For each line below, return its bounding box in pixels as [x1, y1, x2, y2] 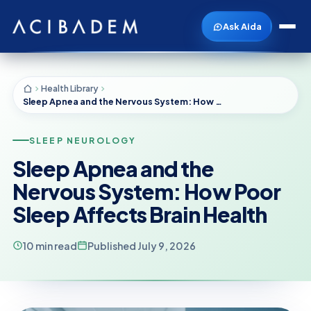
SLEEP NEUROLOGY [29, 135, 137, 146]
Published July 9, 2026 [87, 239, 196, 252]
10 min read [23, 239, 77, 252]
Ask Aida [222, 21, 262, 32]
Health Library [41, 83, 99, 94]
